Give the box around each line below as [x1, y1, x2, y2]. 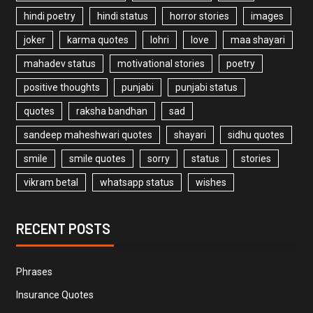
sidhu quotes [227, 129, 284, 140]
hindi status [96, 10, 148, 22]
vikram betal [23, 176, 78, 188]
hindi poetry [23, 10, 75, 22]
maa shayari [230, 34, 285, 45]
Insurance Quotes [15, 289, 94, 300]
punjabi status [175, 81, 238, 93]
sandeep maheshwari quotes [23, 129, 152, 140]
